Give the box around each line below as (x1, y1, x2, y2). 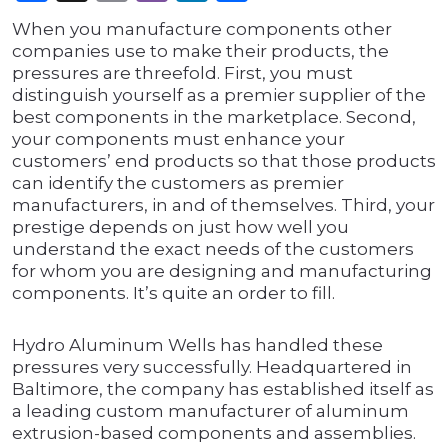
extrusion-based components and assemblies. (12, 423, 416, 444)
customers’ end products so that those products (12, 151, 436, 172)
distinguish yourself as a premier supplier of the (12, 85, 426, 106)
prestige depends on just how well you (12, 217, 349, 238)
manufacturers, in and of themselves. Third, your (12, 195, 435, 216)
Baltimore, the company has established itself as (12, 379, 434, 400)
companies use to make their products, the (12, 41, 389, 62)
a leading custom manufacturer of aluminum (12, 401, 409, 422)
